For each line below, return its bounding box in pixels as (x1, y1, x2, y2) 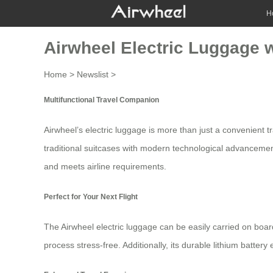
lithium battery (213, 240, 268, 250)
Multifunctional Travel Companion (44, 95, 159, 104)
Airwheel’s (44, 125, 85, 135)
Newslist (77, 69, 108, 79)
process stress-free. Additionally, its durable (44, 240, 213, 250)
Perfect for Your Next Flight (44, 192, 138, 200)
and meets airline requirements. (44, 161, 166, 172)
